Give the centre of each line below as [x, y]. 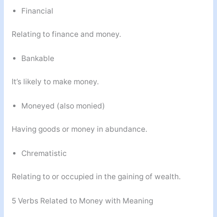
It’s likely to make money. [55, 82]
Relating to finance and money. [66, 34]
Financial [37, 11]
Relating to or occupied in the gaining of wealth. [96, 177]
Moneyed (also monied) [63, 106]
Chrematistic [44, 154]
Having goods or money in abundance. [79, 129]
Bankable [38, 59]
